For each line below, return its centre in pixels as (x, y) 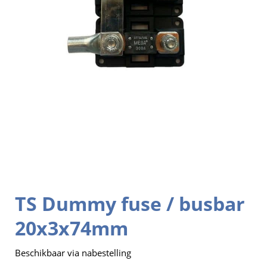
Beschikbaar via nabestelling (73, 252)
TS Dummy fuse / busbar (130, 203)
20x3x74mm (72, 228)
